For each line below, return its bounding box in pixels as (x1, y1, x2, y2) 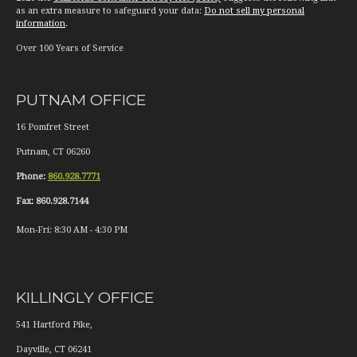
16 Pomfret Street (16, 122, 89, 133)
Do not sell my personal (204, 6, 304, 17)
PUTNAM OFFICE (16, 90, 147, 110)
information (16, 18, 65, 29)
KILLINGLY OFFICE (16, 288, 155, 308)
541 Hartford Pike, (16, 320, 92, 331)
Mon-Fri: (16, 225, 52, 236)
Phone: (16, 171, 45, 182)
